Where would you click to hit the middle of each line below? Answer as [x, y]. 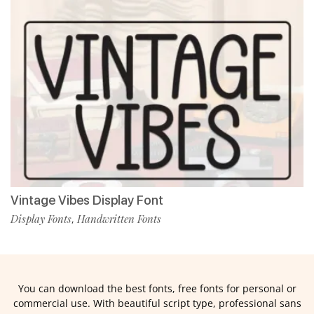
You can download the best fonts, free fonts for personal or [157, 288]
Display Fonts [41, 218]
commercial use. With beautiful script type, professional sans [157, 303]
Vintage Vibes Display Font [87, 200]
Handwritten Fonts [119, 218]
